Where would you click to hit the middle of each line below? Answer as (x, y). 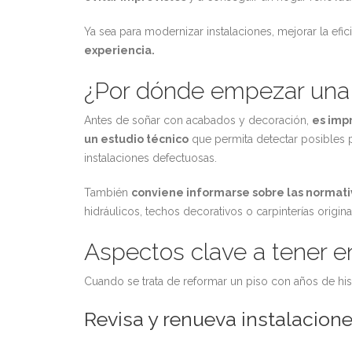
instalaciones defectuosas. (150, 158)
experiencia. (121, 50)
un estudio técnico (136, 139)
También (108, 192)
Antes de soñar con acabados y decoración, (198, 120)
